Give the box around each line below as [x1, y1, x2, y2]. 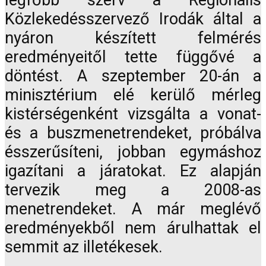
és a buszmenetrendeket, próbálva [5, 123, 261, 143]
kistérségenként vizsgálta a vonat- [5, 104, 261, 124]
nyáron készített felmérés [5, 28, 261, 48]
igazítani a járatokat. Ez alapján [5, 161, 261, 181]
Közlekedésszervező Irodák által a [5, 9, 261, 29]
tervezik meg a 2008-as [5, 180, 261, 200]
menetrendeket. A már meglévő [5, 199, 261, 219]
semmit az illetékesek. [5, 237, 163, 257]
